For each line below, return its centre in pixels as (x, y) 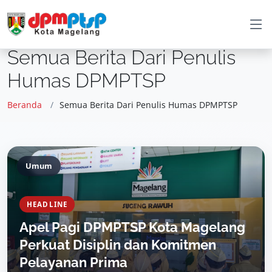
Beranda (25, 105)
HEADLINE (47, 204)
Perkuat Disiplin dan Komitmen (118, 245)
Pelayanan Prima (73, 262)
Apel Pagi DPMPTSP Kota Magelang (132, 227)
